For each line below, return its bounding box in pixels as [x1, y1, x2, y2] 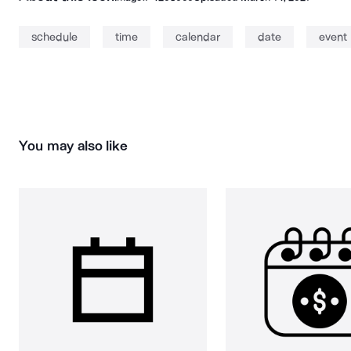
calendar [175, 30, 220, 44]
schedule [31, 30, 78, 44]
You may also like [19, 137, 128, 154]
